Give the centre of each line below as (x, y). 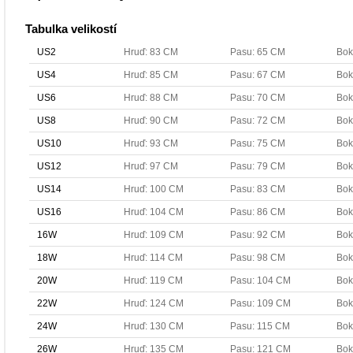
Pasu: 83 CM (258, 189)
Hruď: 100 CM (154, 189)
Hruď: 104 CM (154, 212)
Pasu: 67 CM (258, 75)
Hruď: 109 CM (154, 235)
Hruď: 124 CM (154, 303)
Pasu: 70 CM (258, 98)
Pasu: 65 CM (258, 52)
